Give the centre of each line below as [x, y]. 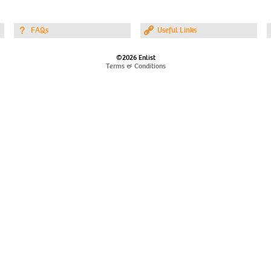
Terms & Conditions [135, 66]
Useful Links [177, 30]
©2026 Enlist [135, 57]
